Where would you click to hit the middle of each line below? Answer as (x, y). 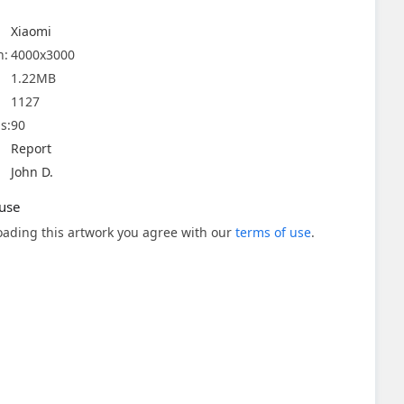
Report (31, 148)
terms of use (273, 232)
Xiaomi (31, 31)
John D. (32, 172)
